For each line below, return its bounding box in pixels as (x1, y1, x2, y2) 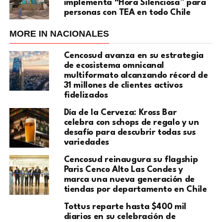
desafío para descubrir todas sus (63, 128, 196, 137)
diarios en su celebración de (63, 213, 176, 221)
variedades (63, 138, 109, 147)
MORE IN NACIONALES (9, 29, 109, 39)
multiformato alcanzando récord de (63, 71, 208, 80)
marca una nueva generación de (63, 175, 195, 184)
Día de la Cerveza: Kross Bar (63, 109, 177, 117)
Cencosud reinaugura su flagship (63, 156, 198, 164)
